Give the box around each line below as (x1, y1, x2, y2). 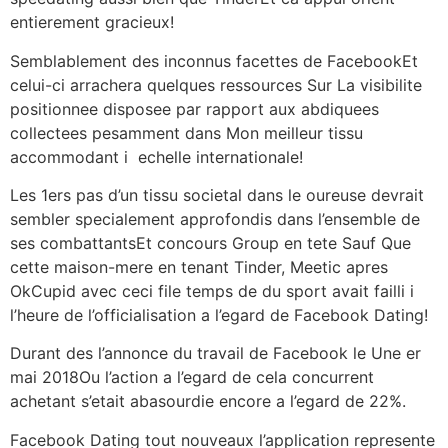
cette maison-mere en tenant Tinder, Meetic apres (10, 257, 388, 278)
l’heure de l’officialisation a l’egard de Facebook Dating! (10, 305, 428, 326)
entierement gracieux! (10, 12, 174, 33)
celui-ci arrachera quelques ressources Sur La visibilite (10, 74, 422, 95)
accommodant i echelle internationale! (10, 146, 303, 167)
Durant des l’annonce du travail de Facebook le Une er (10, 343, 421, 364)
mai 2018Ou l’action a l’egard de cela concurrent (10, 367, 374, 388)
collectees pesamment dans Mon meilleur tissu (10, 122, 363, 143)
